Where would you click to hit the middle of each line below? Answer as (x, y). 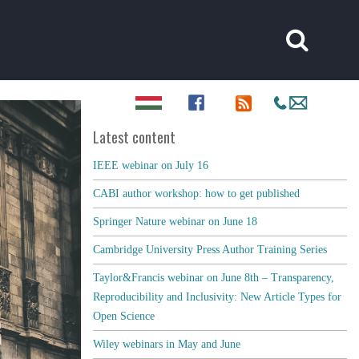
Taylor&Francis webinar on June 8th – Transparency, (213, 278)
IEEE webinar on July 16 (150, 165)
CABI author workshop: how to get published (196, 194)
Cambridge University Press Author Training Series (210, 250)
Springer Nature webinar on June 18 (175, 222)
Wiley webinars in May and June (166, 344)
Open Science (123, 316)
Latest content (134, 137)
